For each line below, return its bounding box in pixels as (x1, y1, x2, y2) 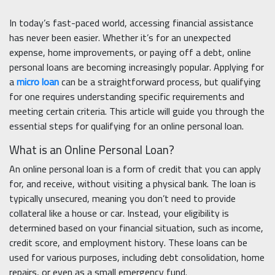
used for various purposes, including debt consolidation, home (9, 248, 265, 267)
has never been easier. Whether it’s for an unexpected (9, 28, 231, 47)
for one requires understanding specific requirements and (9, 87, 244, 106)
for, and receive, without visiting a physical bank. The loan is (9, 174, 256, 193)
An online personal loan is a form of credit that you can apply (9, 160, 261, 179)
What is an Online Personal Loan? (9, 139, 174, 161)
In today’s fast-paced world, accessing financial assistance (9, 14, 254, 33)
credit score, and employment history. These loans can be (9, 233, 247, 252)
